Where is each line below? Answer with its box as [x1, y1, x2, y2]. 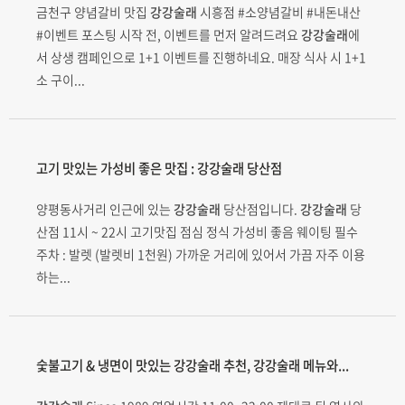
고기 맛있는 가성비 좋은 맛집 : [36, 157, 197, 178]
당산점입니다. [221, 199, 300, 218]
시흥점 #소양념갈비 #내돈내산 [197, 2, 361, 21]
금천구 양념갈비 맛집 [36, 2, 150, 21]
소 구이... [36, 70, 85, 89]
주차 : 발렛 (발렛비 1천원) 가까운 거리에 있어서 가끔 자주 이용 [36, 244, 365, 263]
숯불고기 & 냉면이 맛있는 [36, 354, 174, 375]
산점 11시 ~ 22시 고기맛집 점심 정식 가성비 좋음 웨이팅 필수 [36, 221, 358, 240]
